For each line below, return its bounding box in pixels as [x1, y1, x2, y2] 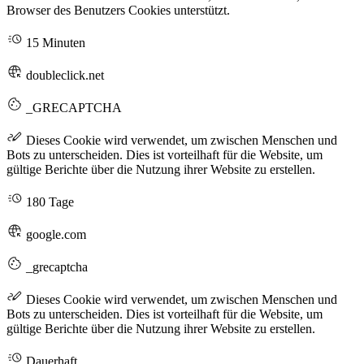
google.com [23, 227, 86, 241]
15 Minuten [23, 35, 85, 50]
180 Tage [23, 194, 74, 209]
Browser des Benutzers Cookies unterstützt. [6, 2, 230, 17]
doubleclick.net [23, 67, 104, 82]
